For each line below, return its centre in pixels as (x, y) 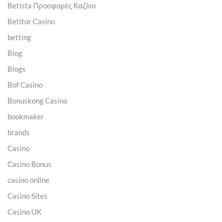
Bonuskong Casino (37, 100)
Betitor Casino (31, 21)
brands (19, 132)
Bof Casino (25, 84)
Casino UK (25, 211)
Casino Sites (28, 195)
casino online (28, 180)
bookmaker (26, 116)
